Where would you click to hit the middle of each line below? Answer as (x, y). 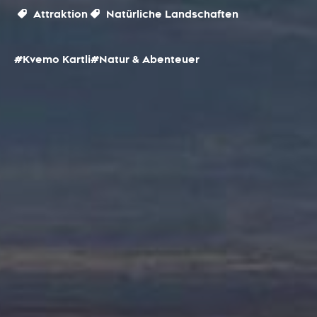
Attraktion (59, 14)
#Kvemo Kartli (52, 59)
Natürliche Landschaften (171, 14)
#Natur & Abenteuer (145, 59)
